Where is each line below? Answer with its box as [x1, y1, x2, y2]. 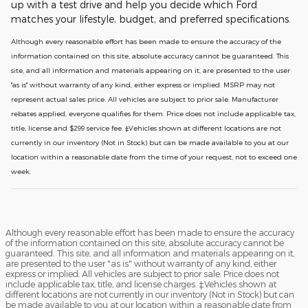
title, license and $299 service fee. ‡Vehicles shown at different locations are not [11, 123, 281, 132]
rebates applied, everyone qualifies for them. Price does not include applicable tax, [11, 109, 296, 118]
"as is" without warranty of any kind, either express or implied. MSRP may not [11, 80, 275, 89]
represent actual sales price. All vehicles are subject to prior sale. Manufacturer [11, 94, 278, 103]
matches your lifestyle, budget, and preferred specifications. [11, 12, 291, 25]
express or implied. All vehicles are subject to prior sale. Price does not [5, 268, 279, 278]
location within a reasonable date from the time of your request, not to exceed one [11, 152, 297, 161]
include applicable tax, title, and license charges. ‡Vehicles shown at [5, 278, 276, 289]
